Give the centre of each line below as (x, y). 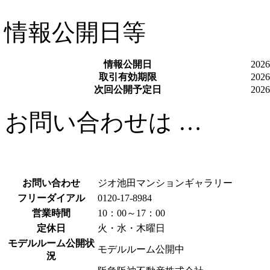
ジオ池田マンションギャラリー (165, 183)
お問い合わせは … (103, 122)
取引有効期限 (128, 77)
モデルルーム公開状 (51, 243)
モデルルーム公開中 (141, 249)
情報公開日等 (75, 32)
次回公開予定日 (128, 89)
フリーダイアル (51, 198)
